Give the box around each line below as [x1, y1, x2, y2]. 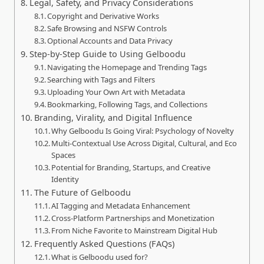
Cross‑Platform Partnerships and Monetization [51, 213, 215, 224]
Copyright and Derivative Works [47, 11, 160, 22]
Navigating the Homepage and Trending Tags [47, 62, 207, 73]
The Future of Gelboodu [34, 187, 131, 199]
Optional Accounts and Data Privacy [47, 35, 173, 47]
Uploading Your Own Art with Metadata [47, 87, 186, 98]
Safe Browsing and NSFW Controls [47, 23, 167, 34]
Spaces [51, 150, 76, 161]
